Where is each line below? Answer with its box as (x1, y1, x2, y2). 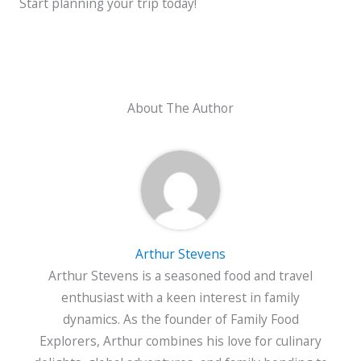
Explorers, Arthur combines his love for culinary (39, 331, 322, 350)
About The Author (127, 98, 234, 117)
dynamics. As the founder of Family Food (62, 309, 299, 328)
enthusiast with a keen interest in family (61, 288, 300, 306)
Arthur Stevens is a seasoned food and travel (48, 266, 313, 284)
